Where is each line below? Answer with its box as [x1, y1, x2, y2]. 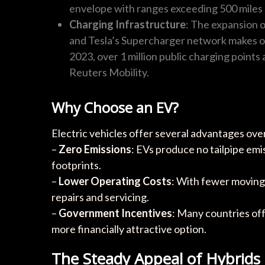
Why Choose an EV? [51, 97, 179, 117]
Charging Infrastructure [69, 17, 186, 31]
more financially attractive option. [51, 222, 206, 235]
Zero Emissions [59, 142, 131, 156]
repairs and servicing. [51, 190, 149, 203]
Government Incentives [59, 206, 172, 219]
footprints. [51, 158, 101, 172]
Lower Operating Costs [59, 174, 172, 188]
